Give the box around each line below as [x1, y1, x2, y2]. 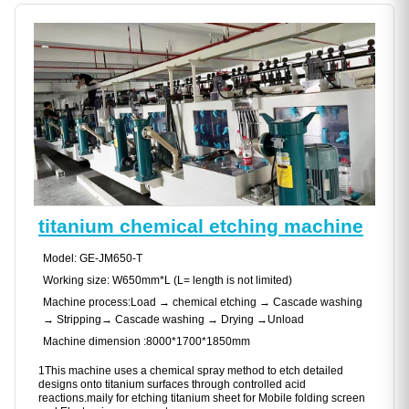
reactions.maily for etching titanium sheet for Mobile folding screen [38, 392, 365, 405]
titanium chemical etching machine [38, 215, 363, 237]
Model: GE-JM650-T [43, 252, 142, 266]
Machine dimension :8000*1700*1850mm [43, 335, 250, 349]
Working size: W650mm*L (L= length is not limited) [43, 274, 292, 288]
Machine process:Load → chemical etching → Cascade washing [43, 296, 362, 309]
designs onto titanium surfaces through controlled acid [38, 378, 306, 392]
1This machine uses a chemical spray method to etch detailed [38, 364, 343, 378]
